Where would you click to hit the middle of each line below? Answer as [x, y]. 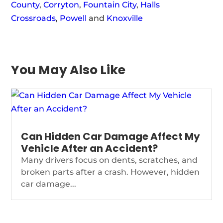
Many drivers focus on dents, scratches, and [110, 160]
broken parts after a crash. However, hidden [111, 172]
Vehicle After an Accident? [90, 148]
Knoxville [125, 18]
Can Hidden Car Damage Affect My [111, 136]
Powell [73, 18]
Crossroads [34, 18]
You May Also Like [68, 70]
